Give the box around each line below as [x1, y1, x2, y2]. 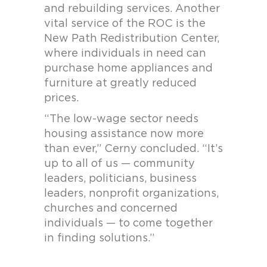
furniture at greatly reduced [44, 78, 197, 89]
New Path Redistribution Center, [44, 33, 219, 44]
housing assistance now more [44, 129, 204, 139]
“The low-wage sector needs [44, 114, 198, 125]
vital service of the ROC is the [44, 18, 206, 29]
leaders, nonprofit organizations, [44, 188, 219, 199]
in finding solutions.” [44, 233, 154, 244]
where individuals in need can [44, 48, 206, 59]
